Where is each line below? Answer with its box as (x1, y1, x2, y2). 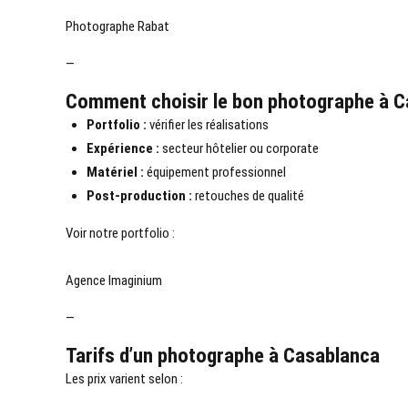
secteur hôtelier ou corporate (158, 140, 319, 158)
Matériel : (86, 164, 144, 181)
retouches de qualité (191, 188, 304, 205)
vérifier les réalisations (146, 117, 269, 134)
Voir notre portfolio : (66, 225, 175, 242)
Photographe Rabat (66, 18, 169, 36)
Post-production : (86, 188, 192, 205)
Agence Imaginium (66, 272, 162, 290)
